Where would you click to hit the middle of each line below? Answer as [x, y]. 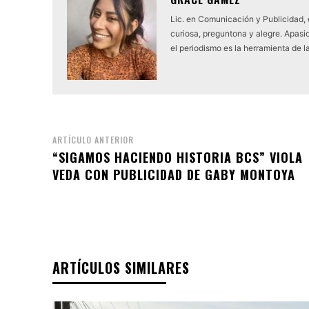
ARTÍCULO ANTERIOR [93, 139]
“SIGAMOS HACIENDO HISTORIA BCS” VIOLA [178, 157]
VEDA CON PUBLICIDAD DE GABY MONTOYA [174, 174]
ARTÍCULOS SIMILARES [121, 267]
